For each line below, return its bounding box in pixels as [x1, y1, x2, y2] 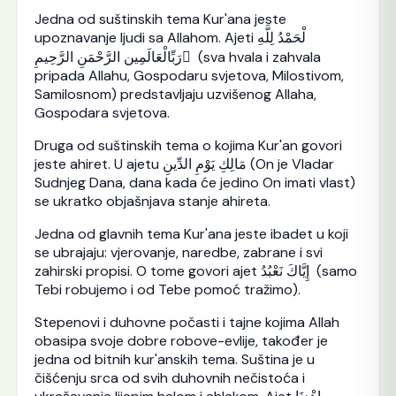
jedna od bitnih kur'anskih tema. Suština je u [34, 350, 315, 369]
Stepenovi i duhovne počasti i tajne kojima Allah [34, 313, 339, 332]
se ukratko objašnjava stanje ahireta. [34, 192, 270, 211]
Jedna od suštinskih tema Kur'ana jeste [34, 10, 286, 29]
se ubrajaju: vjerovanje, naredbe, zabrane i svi [34, 243, 323, 263]
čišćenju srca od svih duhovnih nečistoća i [34, 369, 305, 388]
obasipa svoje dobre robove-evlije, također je [34, 331, 331, 351]
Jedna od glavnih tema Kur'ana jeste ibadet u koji [34, 225, 348, 244]
